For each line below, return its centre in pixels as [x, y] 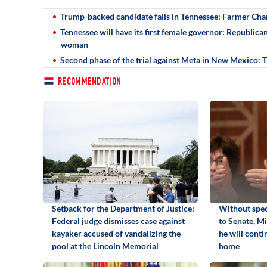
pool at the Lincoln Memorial [105, 246]
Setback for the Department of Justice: [123, 208]
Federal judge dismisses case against [118, 221]
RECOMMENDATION [90, 82]
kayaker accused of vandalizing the [116, 233]
